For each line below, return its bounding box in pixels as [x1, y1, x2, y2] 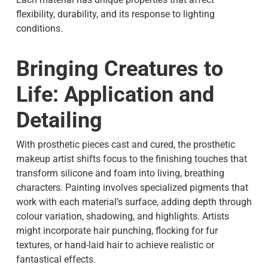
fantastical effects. [16, 254, 96, 266]
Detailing [16, 108, 102, 133]
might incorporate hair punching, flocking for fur [16, 225, 218, 237]
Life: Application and [16, 82, 214, 108]
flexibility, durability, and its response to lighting [16, 8, 215, 20]
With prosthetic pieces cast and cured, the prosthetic [16, 139, 235, 151]
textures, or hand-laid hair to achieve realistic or [16, 239, 214, 251]
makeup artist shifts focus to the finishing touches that [16, 153, 247, 165]
